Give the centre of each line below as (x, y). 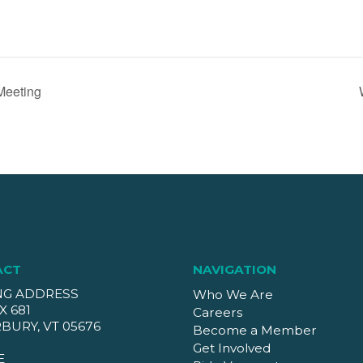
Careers (218, 313)
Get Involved (232, 348)
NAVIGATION (235, 269)
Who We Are (233, 295)
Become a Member (255, 331)
